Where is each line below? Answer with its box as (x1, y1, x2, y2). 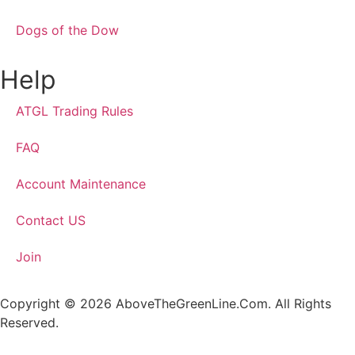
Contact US (16, 212, 86, 229)
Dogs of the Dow (16, 22, 119, 39)
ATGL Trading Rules (16, 103, 133, 120)
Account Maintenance (16, 176, 146, 193)
